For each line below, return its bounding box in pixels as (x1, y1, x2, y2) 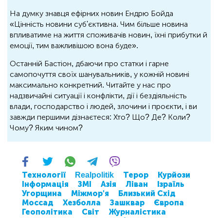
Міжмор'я (71, 188, 109, 198)
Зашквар (110, 198, 145, 207)
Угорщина (22, 188, 62, 198)
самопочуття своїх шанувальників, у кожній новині (10, 69, 189, 79)
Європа (154, 198, 184, 207)
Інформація (22, 179, 69, 189)
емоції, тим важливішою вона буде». (10, 40, 138, 50)
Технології (22, 170, 66, 180)
